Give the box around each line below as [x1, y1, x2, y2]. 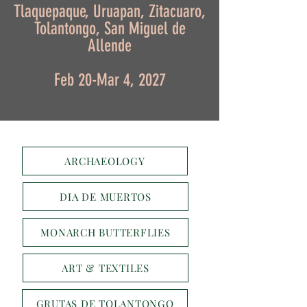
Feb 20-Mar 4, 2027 [53, 70, 166, 90]
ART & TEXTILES [62, 261, 149, 275]
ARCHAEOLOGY [64, 154, 145, 168]
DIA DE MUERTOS [60, 190, 151, 204]
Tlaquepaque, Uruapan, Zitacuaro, [14, 1, 206, 21]
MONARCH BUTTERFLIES [40, 225, 171, 239]
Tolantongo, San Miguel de [34, 19, 186, 38]
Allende [88, 36, 132, 56]
